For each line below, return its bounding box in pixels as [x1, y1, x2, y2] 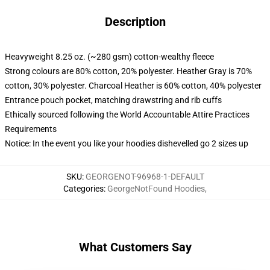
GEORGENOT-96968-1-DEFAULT [85, 172, 204, 181]
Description [104, 14, 166, 29]
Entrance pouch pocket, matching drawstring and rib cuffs [5, 95, 222, 105]
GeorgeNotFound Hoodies [107, 184, 205, 193]
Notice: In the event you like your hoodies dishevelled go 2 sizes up [5, 139, 248, 148]
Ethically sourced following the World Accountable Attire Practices [5, 110, 250, 119]
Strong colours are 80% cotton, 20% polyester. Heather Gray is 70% [5, 66, 252, 76]
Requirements [5, 124, 57, 134]
